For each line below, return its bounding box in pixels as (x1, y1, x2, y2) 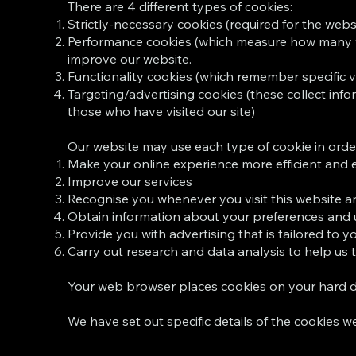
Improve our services (68, 172, 193, 189)
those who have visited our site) (68, 103, 256, 119)
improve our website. (68, 50, 192, 67)
